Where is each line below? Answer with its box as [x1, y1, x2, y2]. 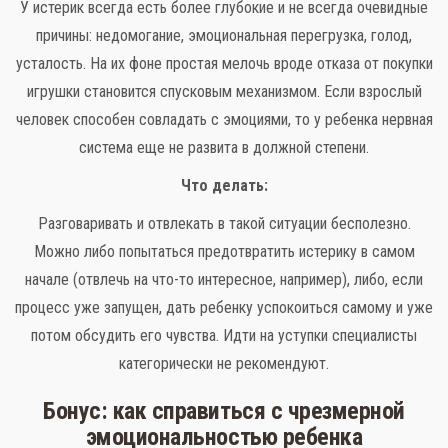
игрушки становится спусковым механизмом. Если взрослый [26, 81, 422, 101]
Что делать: [180, 175, 268, 195]
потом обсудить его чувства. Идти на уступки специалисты [31, 325, 417, 345]
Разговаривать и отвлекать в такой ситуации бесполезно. [37, 213, 411, 233]
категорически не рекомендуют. [119, 353, 329, 373]
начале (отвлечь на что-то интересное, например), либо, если [25, 269, 423, 289]
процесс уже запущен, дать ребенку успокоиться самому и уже [15, 297, 433, 317]
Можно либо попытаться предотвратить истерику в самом [33, 241, 415, 261]
